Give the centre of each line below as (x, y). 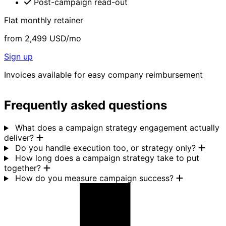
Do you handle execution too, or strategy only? (105, 148)
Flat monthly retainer (44, 20)
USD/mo (65, 39)
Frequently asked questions (86, 105)
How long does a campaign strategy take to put (107, 158)
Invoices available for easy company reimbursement (103, 75)
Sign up (18, 57)
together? (22, 168)
